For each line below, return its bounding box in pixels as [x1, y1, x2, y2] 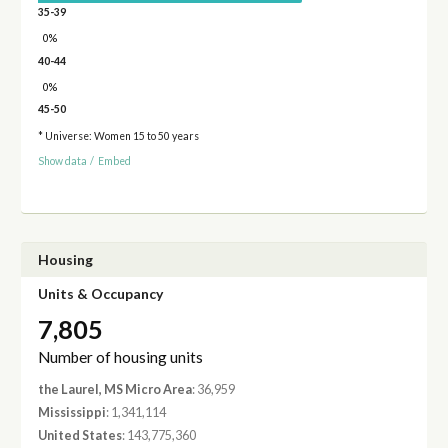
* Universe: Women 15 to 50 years [37, 130, 199, 143]
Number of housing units [37, 347, 203, 366]
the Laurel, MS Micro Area [37, 381, 192, 397]
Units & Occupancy [37, 285, 163, 303]
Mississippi [37, 405, 106, 421]
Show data [37, 154, 87, 167]
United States [37, 428, 122, 444]
